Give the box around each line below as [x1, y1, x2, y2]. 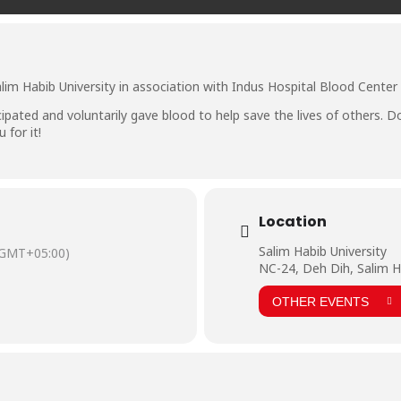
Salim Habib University [259, 243, 387, 260]
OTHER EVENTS [272, 294, 369, 309]
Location [259, 211, 327, 233]
